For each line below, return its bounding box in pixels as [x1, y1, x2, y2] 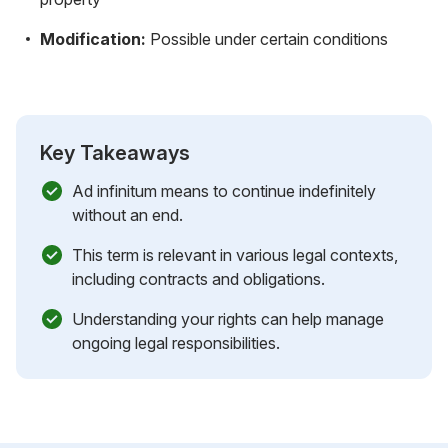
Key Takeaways [40, 140, 190, 165]
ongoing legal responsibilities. [72, 332, 280, 353]
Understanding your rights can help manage [72, 308, 384, 329]
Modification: [40, 28, 146, 49]
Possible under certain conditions [146, 28, 388, 49]
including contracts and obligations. [72, 268, 325, 289]
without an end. [72, 204, 183, 225]
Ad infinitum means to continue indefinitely [72, 180, 376, 201]
